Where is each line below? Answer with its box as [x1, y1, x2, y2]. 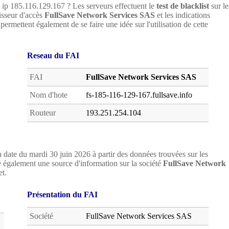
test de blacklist [156, 2, 209, 10]
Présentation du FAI [27, 190, 98, 199]
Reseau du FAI [27, 51, 79, 60]
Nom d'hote [30, 90, 67, 99]
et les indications [155, 11, 210, 19]
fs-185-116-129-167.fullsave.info [86, 90, 192, 99]
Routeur [30, 108, 56, 117]
